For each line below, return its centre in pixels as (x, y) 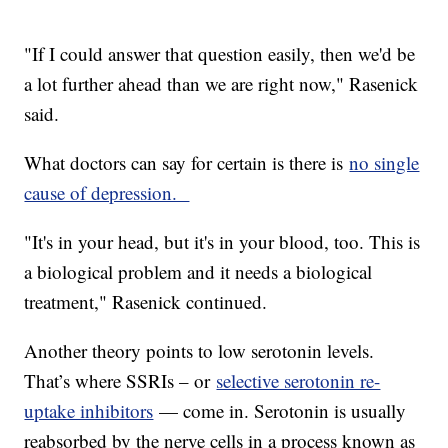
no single (384, 163)
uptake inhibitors (89, 411)
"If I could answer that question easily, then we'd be (220, 54)
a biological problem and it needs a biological (198, 272)
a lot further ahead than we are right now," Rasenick (221, 84)
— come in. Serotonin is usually (280, 411)
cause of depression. (107, 193)
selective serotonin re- (298, 381)
